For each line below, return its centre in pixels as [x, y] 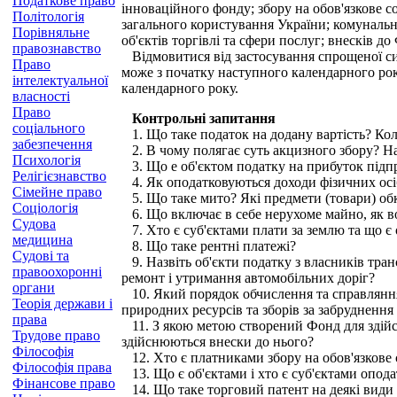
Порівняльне [51, 32]
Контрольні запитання [198, 118]
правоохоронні [57, 272]
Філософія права [62, 367]
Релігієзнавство [59, 176]
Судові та [41, 256]
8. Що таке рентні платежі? [209, 246]
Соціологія [45, 208]
